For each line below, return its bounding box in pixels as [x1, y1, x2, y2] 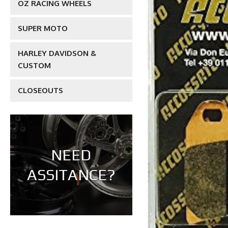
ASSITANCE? [26, 166, 116, 184]
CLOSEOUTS [18, 85, 63, 95]
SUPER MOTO [18, 23, 68, 33]
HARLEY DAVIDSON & [18, 48, 96, 58]
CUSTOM [18, 61, 51, 70]
